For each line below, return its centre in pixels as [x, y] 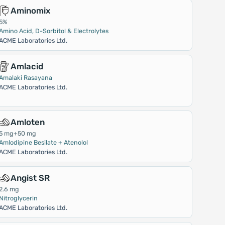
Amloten [28, 122]
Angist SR [30, 178]
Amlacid [27, 66]
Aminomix [31, 11]
